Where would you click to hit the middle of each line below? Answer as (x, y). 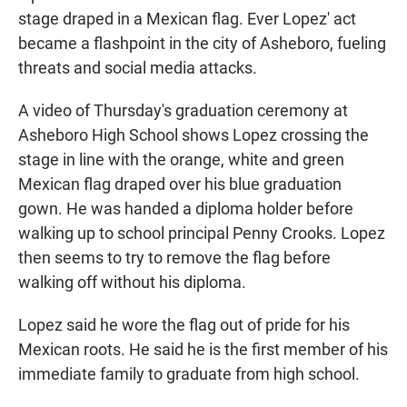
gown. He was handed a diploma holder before (186, 209)
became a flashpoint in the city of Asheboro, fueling (202, 44)
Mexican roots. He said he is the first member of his (203, 350)
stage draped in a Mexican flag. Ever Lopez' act (187, 19)
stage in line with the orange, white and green (181, 160)
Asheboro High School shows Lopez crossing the (194, 135)
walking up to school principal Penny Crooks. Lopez (202, 233)
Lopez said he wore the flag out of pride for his (184, 325)
